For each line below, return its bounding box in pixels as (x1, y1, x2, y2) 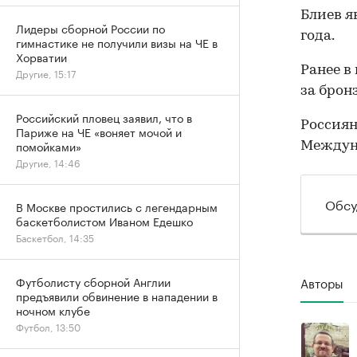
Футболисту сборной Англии (16, 273, 171, 290)
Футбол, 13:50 (16, 319, 80, 334)
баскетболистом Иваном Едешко (16, 212, 193, 229)
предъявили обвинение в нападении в (16, 287, 218, 304)
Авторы (300, 272, 343, 292)
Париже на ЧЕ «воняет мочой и (16, 123, 182, 140)
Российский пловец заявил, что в (16, 108, 192, 126)
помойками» (16, 137, 81, 155)
